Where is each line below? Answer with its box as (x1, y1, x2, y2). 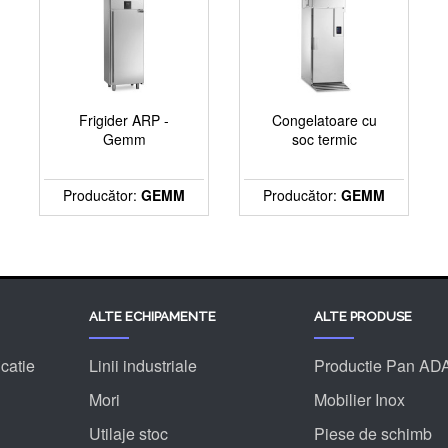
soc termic (291, 129, 357, 150)
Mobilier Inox (314, 388, 405, 411)
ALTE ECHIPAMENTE (89, 309, 216, 324)
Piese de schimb (314, 422, 432, 445)
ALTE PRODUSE (314, 309, 412, 324)
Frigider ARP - (79, 110, 169, 131)
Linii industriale (89, 354, 197, 377)
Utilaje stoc (89, 422, 168, 445)
